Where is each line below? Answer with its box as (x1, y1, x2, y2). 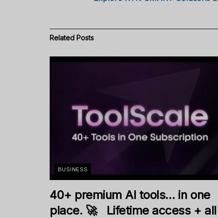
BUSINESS (58, 166, 88, 173)
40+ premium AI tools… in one (50, 188, 210, 202)
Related (50, 34, 74, 42)
